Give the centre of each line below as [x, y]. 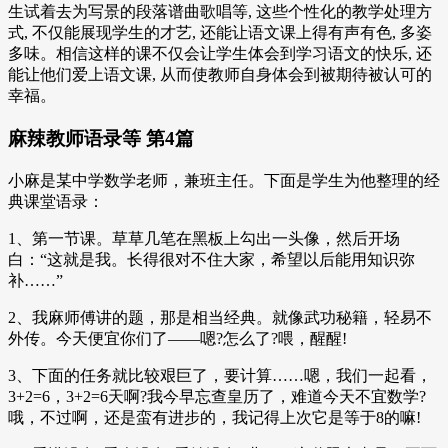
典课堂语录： [56, 201]
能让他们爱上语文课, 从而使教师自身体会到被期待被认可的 [220, 75]
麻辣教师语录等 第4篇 [101, 139]
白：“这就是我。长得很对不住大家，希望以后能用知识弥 [211, 259]
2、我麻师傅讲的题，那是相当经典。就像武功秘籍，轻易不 [220, 317]
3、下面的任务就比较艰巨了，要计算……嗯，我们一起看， [220, 375]
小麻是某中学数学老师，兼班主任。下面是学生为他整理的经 [224, 180]
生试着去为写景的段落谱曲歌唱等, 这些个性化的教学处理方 [220, 12]
